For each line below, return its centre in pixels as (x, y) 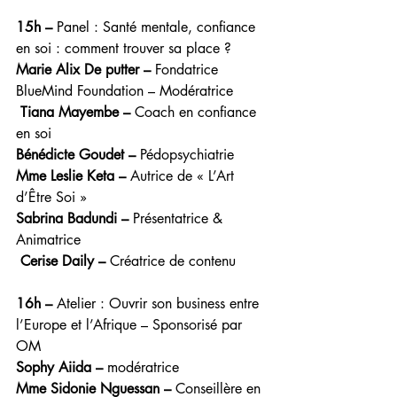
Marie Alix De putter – (83, 70)
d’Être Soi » (51, 197)
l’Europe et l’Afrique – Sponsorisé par (131, 325)
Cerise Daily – (63, 261)
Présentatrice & (178, 218)
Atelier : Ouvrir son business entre (158, 304)
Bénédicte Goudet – (76, 155)
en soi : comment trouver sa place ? (124, 48)
